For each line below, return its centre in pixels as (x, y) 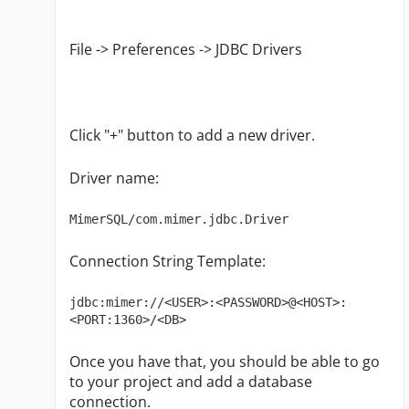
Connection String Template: (168, 262)
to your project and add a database (191, 382)
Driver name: (116, 178)
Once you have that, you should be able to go (225, 362)
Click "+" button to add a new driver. (192, 136)
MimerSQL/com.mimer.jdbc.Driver (179, 220)
